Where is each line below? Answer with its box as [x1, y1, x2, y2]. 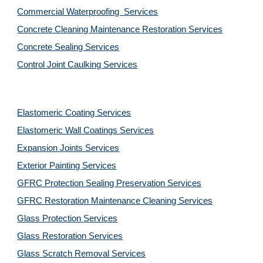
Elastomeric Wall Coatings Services [17, 126, 154, 135]
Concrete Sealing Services [17, 42, 120, 52]
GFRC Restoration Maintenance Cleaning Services [17, 196, 213, 205]
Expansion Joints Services [17, 143, 120, 153]
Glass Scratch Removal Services [17, 249, 146, 258]
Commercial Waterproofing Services [17, 7, 159, 16]
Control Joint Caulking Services [17, 60, 138, 69]
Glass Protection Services [17, 214, 118, 223]
